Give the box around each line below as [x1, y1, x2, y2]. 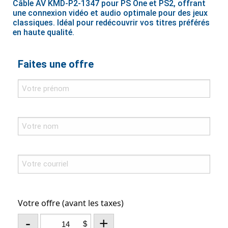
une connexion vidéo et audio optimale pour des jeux [12, 8, 208, 18]
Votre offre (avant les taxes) [17, 197, 124, 209]
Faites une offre [17, 58, 94, 70]
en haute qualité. [12, 27, 74, 38]
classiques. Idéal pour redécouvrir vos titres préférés [12, 18, 210, 28]
